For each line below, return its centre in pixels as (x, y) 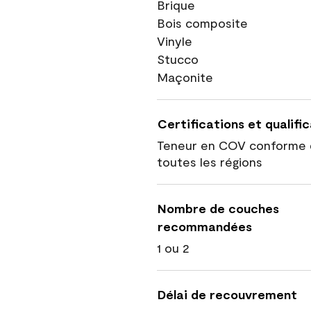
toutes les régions (210, 162)
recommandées (205, 226)
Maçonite (185, 77)
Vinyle (175, 41)
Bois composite (202, 23)
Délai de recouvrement (227, 294)
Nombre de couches (218, 208)
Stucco (178, 59)
